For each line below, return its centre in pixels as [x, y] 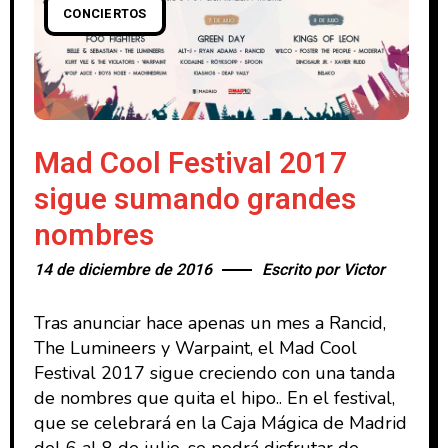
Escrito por [302, 270]
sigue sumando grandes [195, 200]
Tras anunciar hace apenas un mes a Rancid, [210, 323]
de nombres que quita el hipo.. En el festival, [214, 398]
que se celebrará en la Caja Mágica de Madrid [220, 423]
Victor [364, 270]
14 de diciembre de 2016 [123, 270]
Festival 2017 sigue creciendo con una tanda [214, 373]
